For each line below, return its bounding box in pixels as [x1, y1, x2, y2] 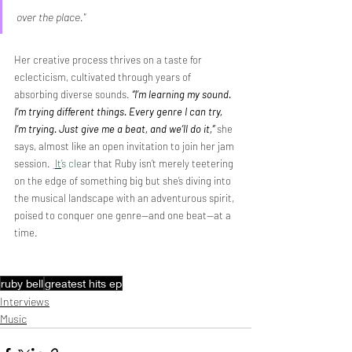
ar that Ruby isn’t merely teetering [82, 156, 236, 170]
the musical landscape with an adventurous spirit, [14, 191, 236, 204]
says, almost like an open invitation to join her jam [14, 139, 236, 152]
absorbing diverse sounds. [14, 87, 132, 101]
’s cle [61, 156, 82, 170]
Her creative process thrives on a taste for [14, 53, 204, 66]
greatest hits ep [45, 276, 122, 290]
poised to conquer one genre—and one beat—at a [14, 208, 233, 222]
